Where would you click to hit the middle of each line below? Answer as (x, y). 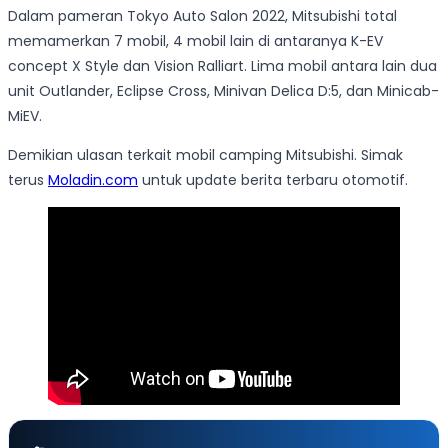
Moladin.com (93, 180)
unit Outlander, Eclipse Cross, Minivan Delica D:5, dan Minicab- (223, 91)
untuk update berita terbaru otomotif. (273, 180)
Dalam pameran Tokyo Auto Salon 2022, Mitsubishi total (202, 16)
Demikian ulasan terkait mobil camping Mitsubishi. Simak (205, 155)
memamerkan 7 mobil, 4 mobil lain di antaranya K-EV (195, 41)
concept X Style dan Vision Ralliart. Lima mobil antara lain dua (222, 66)
